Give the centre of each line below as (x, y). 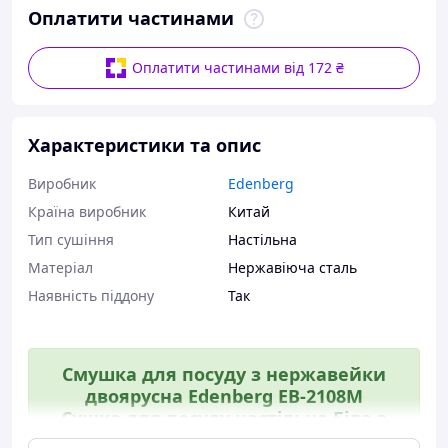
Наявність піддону (91, 295)
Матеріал (60, 267)
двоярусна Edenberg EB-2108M (224, 396)
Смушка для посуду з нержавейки (224, 374)
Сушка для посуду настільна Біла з (224, 418)
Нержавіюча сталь (292, 267)
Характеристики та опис (144, 145)
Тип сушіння (71, 239)
